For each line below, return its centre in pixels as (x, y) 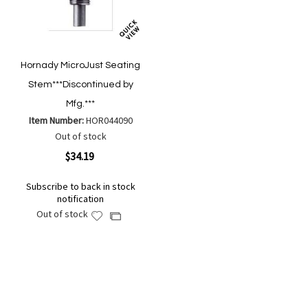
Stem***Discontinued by (80, 85)
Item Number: (57, 121)
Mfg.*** (81, 104)
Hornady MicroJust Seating (81, 66)
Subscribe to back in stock (80, 187)
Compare (137, 245)
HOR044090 (109, 121)
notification (81, 199)
